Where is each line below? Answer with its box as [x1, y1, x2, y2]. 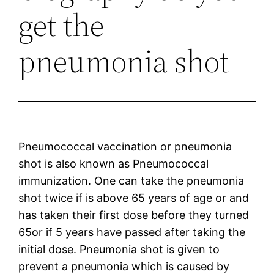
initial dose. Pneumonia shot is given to [18, 242, 220, 256]
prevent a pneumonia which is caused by [18, 259, 230, 273]
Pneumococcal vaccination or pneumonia [18, 139, 232, 153]
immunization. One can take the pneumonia [18, 174, 245, 187]
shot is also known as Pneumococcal [18, 157, 209, 170]
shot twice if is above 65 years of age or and [18, 191, 250, 204]
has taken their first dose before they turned [18, 208, 250, 221]
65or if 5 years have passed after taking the [18, 225, 246, 239]
